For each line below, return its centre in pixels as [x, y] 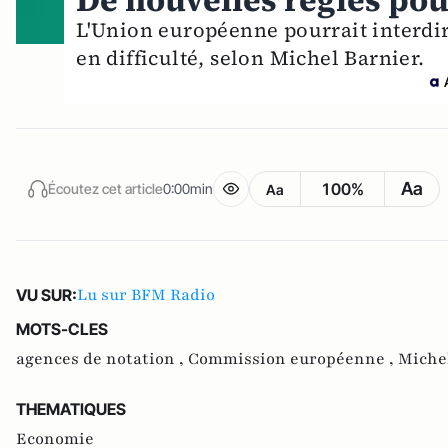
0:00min [188, 188]
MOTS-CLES [62, 329]
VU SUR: [46, 295]
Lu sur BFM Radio [146, 295]
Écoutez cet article [105, 188]
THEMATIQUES [71, 409]
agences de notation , [102, 359]
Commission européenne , [293, 359]
